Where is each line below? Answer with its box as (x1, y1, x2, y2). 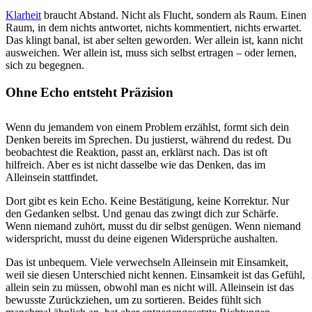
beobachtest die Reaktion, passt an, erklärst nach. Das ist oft (6, 146, 267, 158)
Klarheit (6, 8, 41, 21)
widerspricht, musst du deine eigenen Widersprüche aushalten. (6, 232, 278, 244)
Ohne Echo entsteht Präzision (6, 84, 173, 100)
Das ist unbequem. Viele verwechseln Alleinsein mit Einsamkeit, (6, 256, 288, 268)
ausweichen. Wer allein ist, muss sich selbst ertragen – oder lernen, (6, 46, 297, 58)
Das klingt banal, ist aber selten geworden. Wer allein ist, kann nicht (6, 33, 303, 46)
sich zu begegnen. (6, 58, 84, 71)
